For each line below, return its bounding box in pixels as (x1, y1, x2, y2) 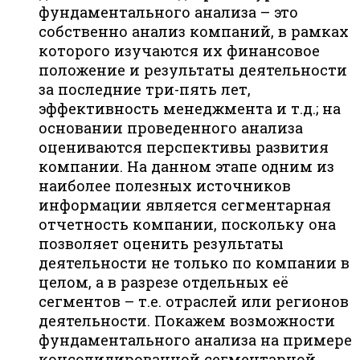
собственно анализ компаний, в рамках (39, 22, 349, 42)
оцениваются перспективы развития (39, 137, 329, 157)
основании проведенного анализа (39, 118, 303, 138)
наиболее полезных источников (39, 176, 291, 196)
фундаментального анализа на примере (39, 330, 352, 350)
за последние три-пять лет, (39, 80, 251, 100)
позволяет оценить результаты (39, 234, 284, 254)
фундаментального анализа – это (39, 2, 298, 22)
